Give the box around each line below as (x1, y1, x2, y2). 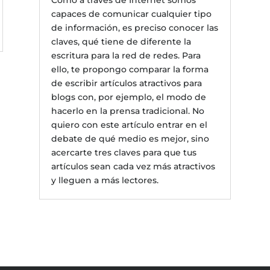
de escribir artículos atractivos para (51, 78, 202, 89)
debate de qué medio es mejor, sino (51, 133, 209, 145)
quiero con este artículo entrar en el (51, 119, 207, 131)
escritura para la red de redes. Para (51, 50, 201, 61)
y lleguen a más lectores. (51, 175, 159, 186)
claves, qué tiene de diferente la (51, 36, 191, 48)
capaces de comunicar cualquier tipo (51, 8, 212, 20)
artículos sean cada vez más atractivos (51, 161, 215, 172)
